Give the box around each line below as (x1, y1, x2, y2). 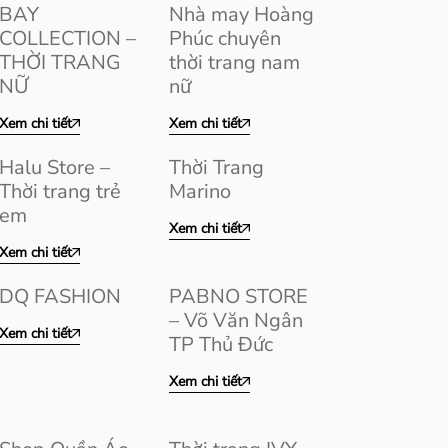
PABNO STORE (169, 283, 308, 310)
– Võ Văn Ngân (169, 307, 303, 334)
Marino (169, 178, 231, 205)
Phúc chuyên (169, 25, 281, 52)
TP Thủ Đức (169, 331, 273, 358)
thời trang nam (169, 49, 300, 76)
